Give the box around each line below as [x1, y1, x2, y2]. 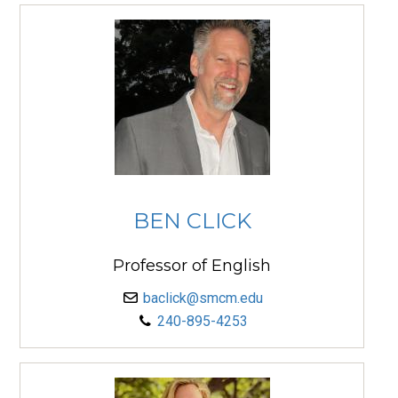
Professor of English [113, 256, 271, 276]
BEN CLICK [132, 207, 251, 234]
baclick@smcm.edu [142, 290, 263, 307]
